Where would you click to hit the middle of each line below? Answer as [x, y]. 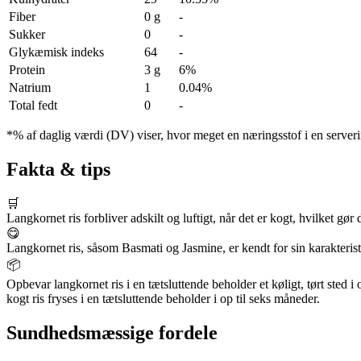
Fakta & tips [58, 170]
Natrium [30, 88]
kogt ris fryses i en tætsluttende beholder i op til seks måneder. [163, 299]
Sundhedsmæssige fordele [112, 333]
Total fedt [33, 106]
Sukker [27, 35]
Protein [27, 70]
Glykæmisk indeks [56, 52]
